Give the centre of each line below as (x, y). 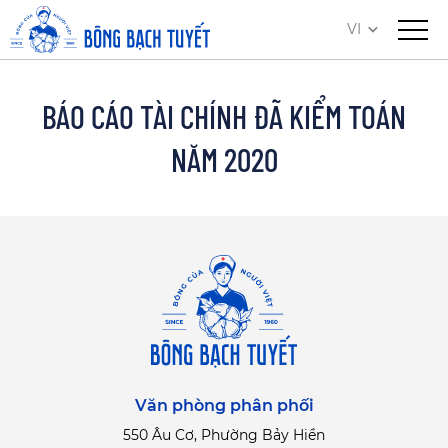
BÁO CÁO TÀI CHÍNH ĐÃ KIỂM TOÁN (224, 116)
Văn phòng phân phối (224, 406)
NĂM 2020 (224, 159)
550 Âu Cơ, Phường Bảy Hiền (224, 435)
